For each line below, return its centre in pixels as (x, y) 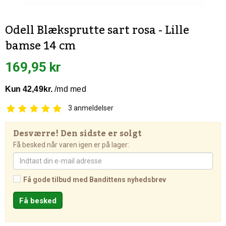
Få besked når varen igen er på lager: (71, 145)
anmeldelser (93, 108)
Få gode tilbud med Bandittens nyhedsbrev (95, 180)
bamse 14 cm (40, 46)
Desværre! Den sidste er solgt (77, 134)
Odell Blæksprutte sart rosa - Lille (97, 30)
